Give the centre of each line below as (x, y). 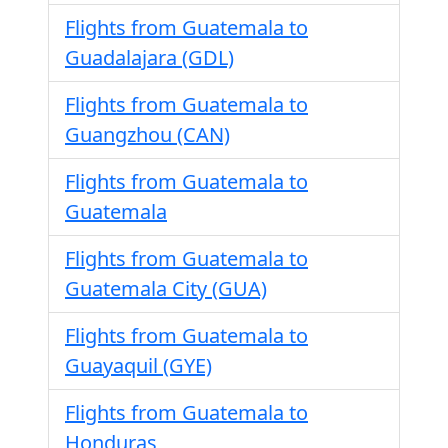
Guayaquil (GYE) (138, 365)
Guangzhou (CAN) (147, 134)
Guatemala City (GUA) (166, 288)
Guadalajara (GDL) (149, 57)
